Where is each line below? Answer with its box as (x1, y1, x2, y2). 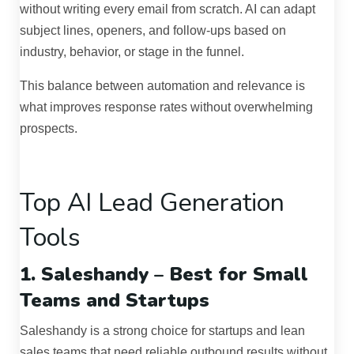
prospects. (20, 122, 77, 136)
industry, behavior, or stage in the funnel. (20, 45, 244, 59)
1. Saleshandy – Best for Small (20, 262, 308, 288)
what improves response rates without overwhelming (20, 100, 313, 115)
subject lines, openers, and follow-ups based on (20, 24, 286, 38)
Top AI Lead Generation (20, 186, 284, 220)
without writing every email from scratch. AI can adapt (20, 2, 315, 17)
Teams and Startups (20, 288, 209, 314)
